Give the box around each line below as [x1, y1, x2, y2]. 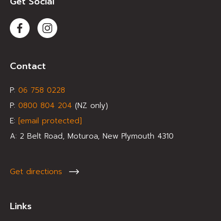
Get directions [10, 166, 62, 178]
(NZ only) [72, 100, 108, 111]
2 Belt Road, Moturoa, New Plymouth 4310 [20, 131, 174, 142]
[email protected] [18, 115, 82, 127]
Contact [10, 59, 46, 74]
